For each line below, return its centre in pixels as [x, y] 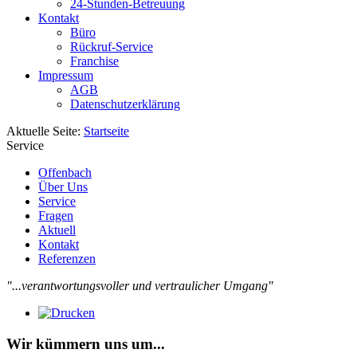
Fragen [56, 216]
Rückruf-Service [112, 47]
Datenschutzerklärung [125, 104]
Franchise [94, 61]
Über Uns [63, 187]
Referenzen [67, 259]
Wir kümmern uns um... [86, 343]
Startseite [106, 131]
